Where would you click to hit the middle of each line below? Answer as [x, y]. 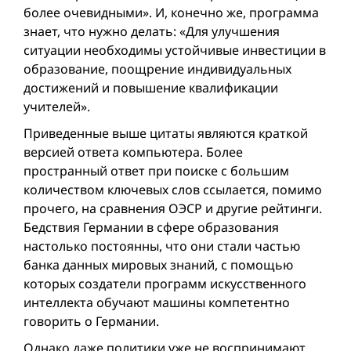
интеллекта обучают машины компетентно [157, 303]
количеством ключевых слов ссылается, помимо [173, 190]
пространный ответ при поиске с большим [156, 171]
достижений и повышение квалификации [151, 88]
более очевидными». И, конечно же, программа [171, 13]
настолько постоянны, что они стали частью [162, 246]
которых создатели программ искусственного [165, 284]
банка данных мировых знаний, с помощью [158, 265]
